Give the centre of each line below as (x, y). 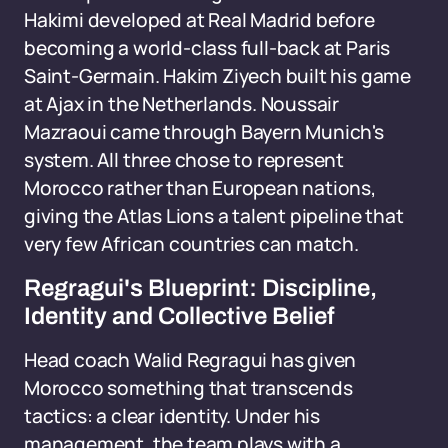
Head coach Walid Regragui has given (190, 360)
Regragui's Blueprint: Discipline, (200, 288)
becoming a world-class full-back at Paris (207, 48)
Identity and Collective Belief (179, 316)
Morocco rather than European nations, (200, 188)
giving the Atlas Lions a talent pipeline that (214, 216)
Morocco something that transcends (188, 388)
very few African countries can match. (191, 244)
